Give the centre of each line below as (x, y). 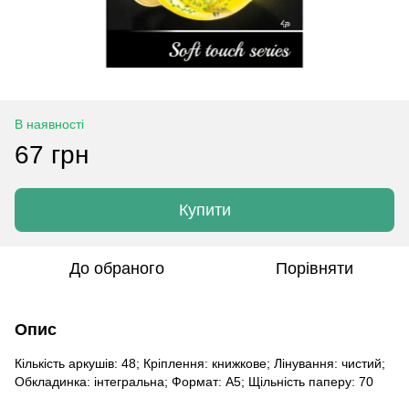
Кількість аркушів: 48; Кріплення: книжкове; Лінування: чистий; (200, 363)
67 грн (52, 154)
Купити (204, 210)
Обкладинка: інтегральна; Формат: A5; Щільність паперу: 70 (194, 381)
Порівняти (314, 268)
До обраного (117, 268)
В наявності (49, 124)
